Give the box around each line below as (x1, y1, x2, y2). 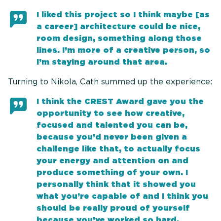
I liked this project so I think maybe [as (37, 10, 210, 20)
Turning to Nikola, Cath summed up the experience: (8, 77, 212, 87)
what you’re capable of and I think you (37, 191, 209, 201)
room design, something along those (37, 34, 202, 43)
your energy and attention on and (37, 156, 189, 166)
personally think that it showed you (37, 180, 196, 189)
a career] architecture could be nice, (37, 22, 201, 32)
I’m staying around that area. (37, 57, 168, 67)
